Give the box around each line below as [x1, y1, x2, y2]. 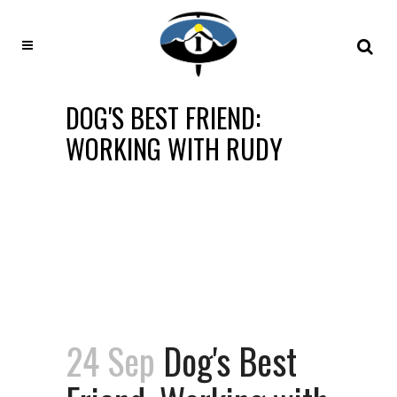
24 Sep [66, 334, 155, 387]
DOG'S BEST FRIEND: [66, 97, 261, 137]
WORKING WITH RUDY [66, 128, 283, 168]
